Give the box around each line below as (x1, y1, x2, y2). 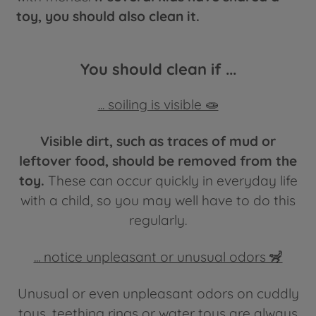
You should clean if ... (80, 59, 236, 80)
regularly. (129, 211, 187, 229)
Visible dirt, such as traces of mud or (40, 132, 276, 150)
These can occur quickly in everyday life (44, 171, 298, 189)
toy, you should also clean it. (16, 8, 200, 25)
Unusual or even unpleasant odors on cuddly (17, 284, 299, 302)
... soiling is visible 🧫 (97, 95, 219, 113)
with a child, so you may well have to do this (20, 191, 296, 209)
